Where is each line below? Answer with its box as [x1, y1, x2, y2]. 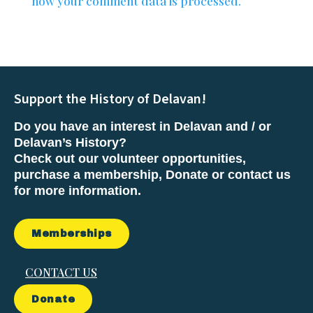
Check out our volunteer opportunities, [14, 151, 246, 166]
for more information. [14, 183, 141, 198]
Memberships [31, 228, 112, 239]
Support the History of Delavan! [14, 89, 206, 109]
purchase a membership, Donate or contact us [14, 167, 291, 182]
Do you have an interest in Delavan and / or [14, 119, 271, 133]
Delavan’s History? [14, 135, 130, 150]
